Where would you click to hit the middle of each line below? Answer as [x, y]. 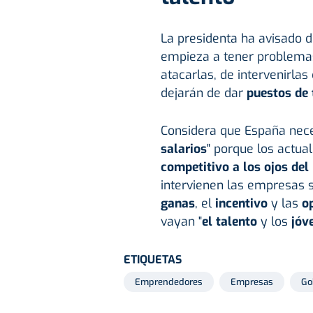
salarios [183, 149]
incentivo [241, 204]
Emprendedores [169, 282]
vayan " [181, 222]
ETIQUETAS [153, 260]
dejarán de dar [203, 93]
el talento [229, 222]
